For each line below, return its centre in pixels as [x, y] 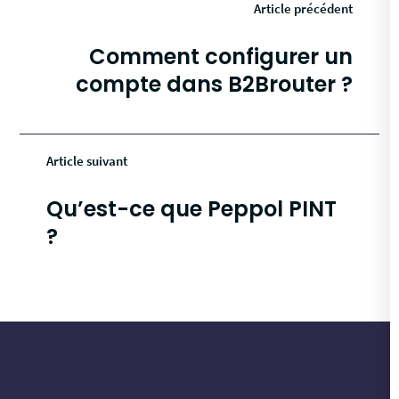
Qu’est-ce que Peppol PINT [192, 209]
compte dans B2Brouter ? [214, 85]
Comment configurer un [220, 57]
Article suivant [87, 161]
